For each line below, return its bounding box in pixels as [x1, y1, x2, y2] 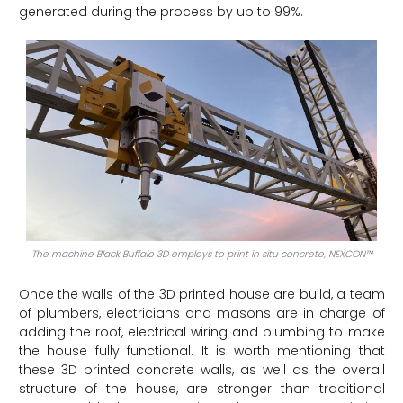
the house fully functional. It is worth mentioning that [18, 342, 385, 361]
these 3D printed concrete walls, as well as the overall [18, 361, 385, 380]
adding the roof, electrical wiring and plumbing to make [18, 323, 385, 342]
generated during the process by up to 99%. [18, 2, 303, 21]
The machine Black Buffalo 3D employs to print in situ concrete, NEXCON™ [31, 247, 372, 262]
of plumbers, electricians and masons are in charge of [18, 304, 385, 323]
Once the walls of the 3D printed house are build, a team [18, 285, 385, 304]
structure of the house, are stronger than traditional [18, 380, 385, 399]
